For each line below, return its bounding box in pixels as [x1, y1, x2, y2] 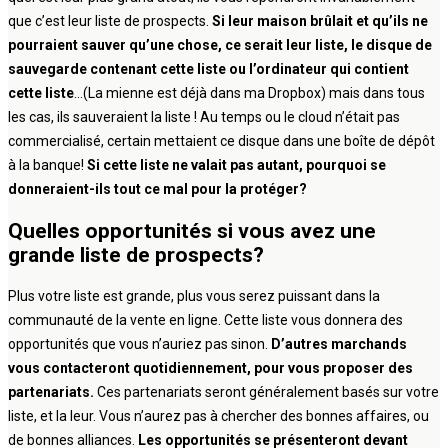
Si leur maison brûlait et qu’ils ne [212, 13, 428, 30]
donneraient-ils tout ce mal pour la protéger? [8, 181, 307, 198]
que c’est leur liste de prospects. [8, 13, 212, 30]
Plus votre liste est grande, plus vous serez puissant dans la [8, 288, 380, 305]
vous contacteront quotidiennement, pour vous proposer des [8, 360, 413, 377]
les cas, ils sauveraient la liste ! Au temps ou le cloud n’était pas [8, 109, 400, 126]
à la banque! [8, 157, 87, 174]
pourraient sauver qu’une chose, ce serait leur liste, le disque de [8, 37, 432, 54]
